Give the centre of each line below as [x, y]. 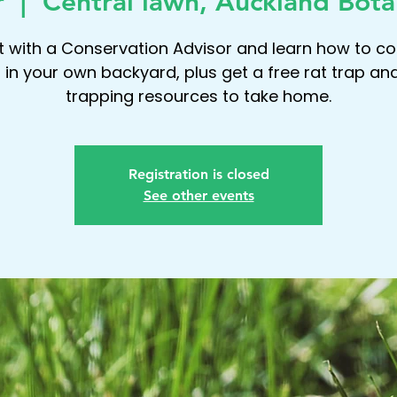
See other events [198, 195]
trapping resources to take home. [198, 96]
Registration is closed [198, 174]
